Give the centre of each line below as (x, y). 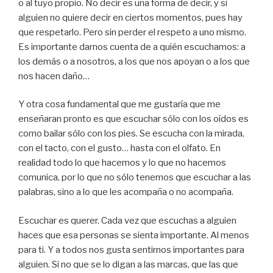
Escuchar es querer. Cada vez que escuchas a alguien (127, 220)
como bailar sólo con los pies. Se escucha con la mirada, (131, 134)
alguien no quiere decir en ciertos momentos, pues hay (130, 17)
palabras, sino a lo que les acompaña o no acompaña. (126, 192)
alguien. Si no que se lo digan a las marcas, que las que (128, 264)
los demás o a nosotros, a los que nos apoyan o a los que (134, 61)
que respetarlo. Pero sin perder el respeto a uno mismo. (132, 32)
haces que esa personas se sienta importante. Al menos (134, 235)
